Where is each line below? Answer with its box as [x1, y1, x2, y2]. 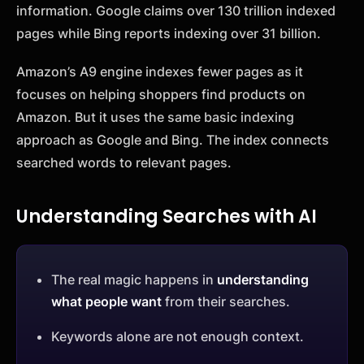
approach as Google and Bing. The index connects [16, 132, 329, 149]
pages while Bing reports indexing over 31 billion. [16, 24, 321, 41]
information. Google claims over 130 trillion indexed [16, 2, 336, 19]
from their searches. [162, 292, 290, 310]
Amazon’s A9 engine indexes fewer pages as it [16, 63, 303, 80]
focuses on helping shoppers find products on [16, 86, 305, 103]
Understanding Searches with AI [16, 203, 317, 229]
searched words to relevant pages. [16, 154, 232, 171]
